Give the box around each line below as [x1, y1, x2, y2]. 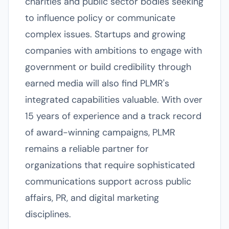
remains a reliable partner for [25, 143, 149, 155]
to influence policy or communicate [25, 12, 175, 24]
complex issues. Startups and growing [25, 28, 186, 40]
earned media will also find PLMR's [25, 77, 169, 89]
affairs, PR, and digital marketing [25, 192, 159, 204]
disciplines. [25, 208, 71, 220]
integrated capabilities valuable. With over [25, 94, 202, 106]
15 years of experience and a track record [25, 110, 201, 122]
